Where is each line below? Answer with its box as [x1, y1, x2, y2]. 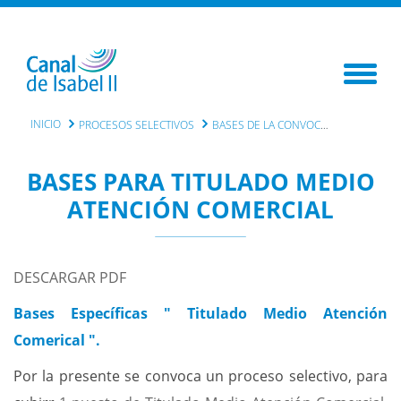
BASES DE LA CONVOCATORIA [212, 117, 320, 132]
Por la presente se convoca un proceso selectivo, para [13, 366, 388, 386]
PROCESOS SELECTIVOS [79, 117, 194, 132]
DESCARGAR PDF [13, 268, 126, 287]
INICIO [30, 116, 61, 132]
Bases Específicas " [13, 303, 187, 323]
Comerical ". [13, 330, 100, 350]
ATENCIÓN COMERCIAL [67, 193, 334, 226]
